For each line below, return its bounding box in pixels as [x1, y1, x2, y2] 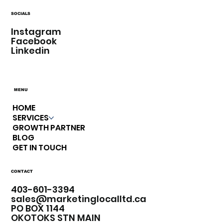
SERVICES [12, 112, 49, 124]
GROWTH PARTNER [12, 122, 86, 134]
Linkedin [11, 44, 50, 57]
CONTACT [11, 169, 33, 174]
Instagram [11, 25, 62, 38]
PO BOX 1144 [11, 202, 65, 215]
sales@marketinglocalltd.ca [11, 193, 147, 206]
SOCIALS [11, 11, 30, 16]
